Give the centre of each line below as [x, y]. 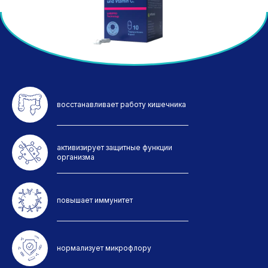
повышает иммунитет [95, 200]
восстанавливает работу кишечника [121, 104]
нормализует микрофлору [104, 248]
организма [76, 157]
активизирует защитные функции [115, 147]
